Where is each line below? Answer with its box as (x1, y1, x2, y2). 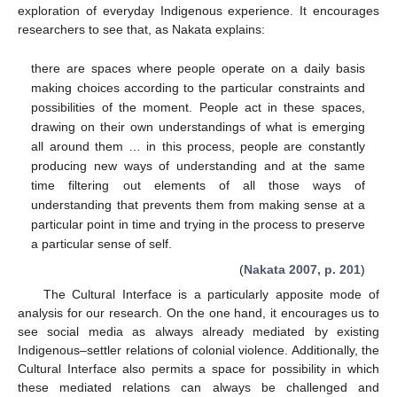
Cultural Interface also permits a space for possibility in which (18, 361, 379, 376)
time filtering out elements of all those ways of (31, 177, 365, 192)
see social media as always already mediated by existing (18, 323, 379, 339)
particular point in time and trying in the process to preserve (31, 216, 365, 231)
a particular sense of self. (31, 236, 173, 251)
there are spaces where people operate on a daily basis (31, 60, 365, 75)
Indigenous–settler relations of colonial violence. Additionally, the (18, 342, 379, 357)
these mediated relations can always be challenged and (18, 379, 379, 394)
